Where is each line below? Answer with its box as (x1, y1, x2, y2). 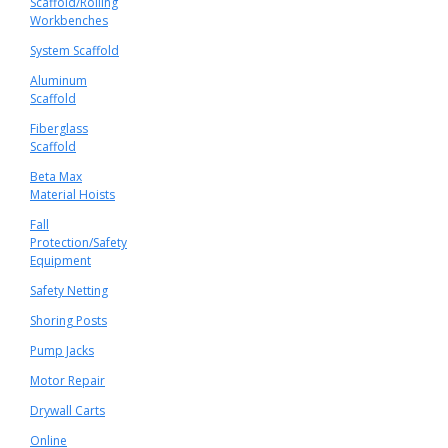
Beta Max (30, 168, 82, 185)
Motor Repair (30, 372, 105, 389)
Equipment (30, 252, 91, 269)
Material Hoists (30, 186, 115, 203)
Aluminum (30, 72, 87, 89)
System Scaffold (30, 42, 119, 59)
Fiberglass (30, 120, 88, 137)
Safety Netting (30, 282, 108, 299)
